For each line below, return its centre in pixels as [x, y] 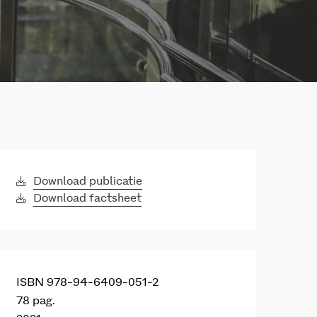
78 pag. [36, 301]
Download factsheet [87, 198]
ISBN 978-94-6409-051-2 [87, 282]
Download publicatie [88, 181]
